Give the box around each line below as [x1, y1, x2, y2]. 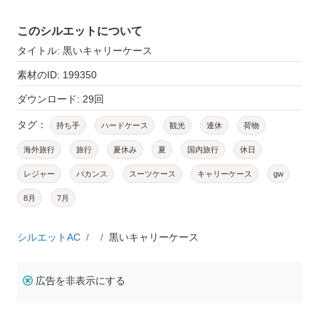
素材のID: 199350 [17, 68, 97, 80]
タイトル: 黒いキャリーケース [17, 44, 152, 56]
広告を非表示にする [36, 274, 125, 286]
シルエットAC [17, 231, 80, 243]
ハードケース [101, 120, 148, 130]
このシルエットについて [17, 24, 142, 37]
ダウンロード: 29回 [17, 93, 104, 105]
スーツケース [129, 169, 176, 178]
